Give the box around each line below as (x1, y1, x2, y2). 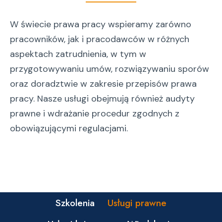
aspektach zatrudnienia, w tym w (10, 48, 146, 60)
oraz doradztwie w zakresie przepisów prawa (10, 78, 197, 90)
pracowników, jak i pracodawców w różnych (10, 33, 189, 45)
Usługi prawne (108, 196, 167, 210)
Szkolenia (55, 196, 95, 210)
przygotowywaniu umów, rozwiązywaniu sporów (10, 63, 209, 75)
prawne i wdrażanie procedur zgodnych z (10, 108, 179, 119)
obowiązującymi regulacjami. (10, 122, 128, 134)
